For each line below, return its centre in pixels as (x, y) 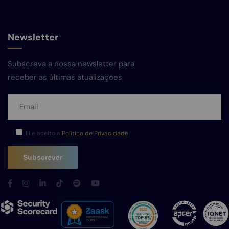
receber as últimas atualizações (65, 77)
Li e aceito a (44, 133)
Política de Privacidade (95, 133)
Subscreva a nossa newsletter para (71, 64)
